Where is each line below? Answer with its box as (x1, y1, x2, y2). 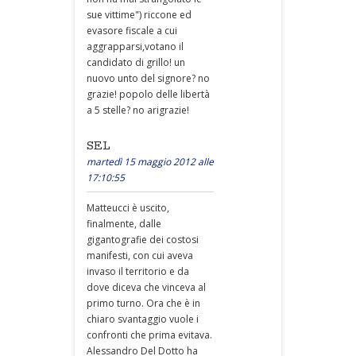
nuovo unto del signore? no (87, 72, 210, 85)
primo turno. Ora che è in (87, 296, 200, 310)
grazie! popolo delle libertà (87, 87, 210, 101)
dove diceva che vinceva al (87, 281, 206, 294)
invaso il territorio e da (87, 265, 189, 278)
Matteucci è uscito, (87, 201, 169, 215)
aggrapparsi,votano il (87, 40, 184, 53)
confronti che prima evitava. (87, 328, 212, 342)
